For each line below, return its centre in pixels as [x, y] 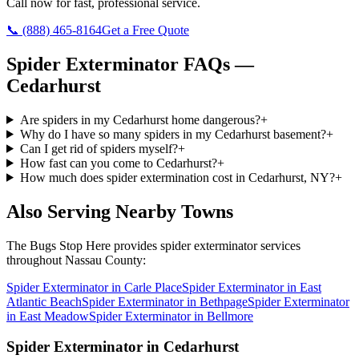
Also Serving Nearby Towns [120, 211]
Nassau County [104, 260]
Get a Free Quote [145, 30]
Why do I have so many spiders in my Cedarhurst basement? [173, 134]
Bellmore [230, 316]
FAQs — [216, 64]
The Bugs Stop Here [58, 245]
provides [135, 245]
